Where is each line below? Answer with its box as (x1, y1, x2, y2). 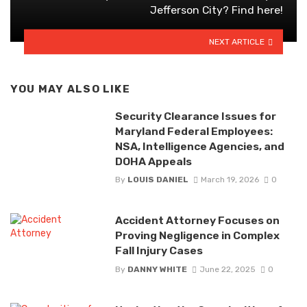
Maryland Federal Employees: (114, 125, 273, 138)
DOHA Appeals (114, 155, 192, 169)
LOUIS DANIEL (127, 175, 188, 185)
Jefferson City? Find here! (150, 3, 283, 17)
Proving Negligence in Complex (114, 229, 280, 243)
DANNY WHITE (127, 264, 187, 274)
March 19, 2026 (200, 175, 259, 185)
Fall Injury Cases (114, 244, 203, 258)
